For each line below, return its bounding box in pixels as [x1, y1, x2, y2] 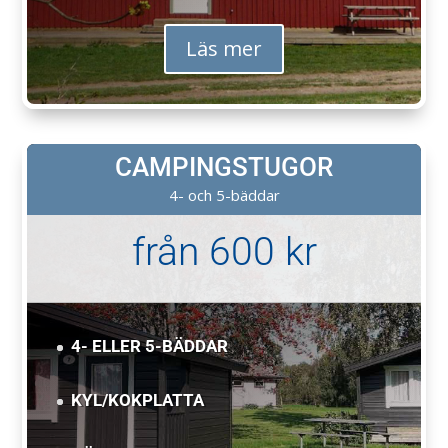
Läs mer [186, 35, 262, 63]
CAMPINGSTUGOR [115, 152, 333, 183]
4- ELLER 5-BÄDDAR [71, 336, 233, 357]
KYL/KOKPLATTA [71, 390, 205, 411]
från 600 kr [131, 229, 317, 276]
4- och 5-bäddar [168, 185, 280, 206]
